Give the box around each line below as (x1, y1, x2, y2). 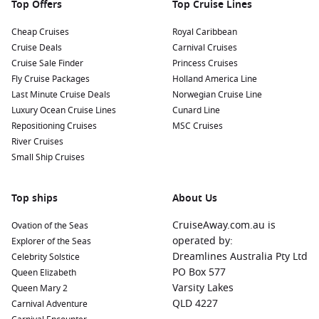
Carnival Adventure (11, 298, 88, 310)
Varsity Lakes (172, 281, 234, 296)
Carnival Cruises (172, 41, 237, 54)
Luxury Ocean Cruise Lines (11, 104, 116, 117)
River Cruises (11, 135, 63, 148)
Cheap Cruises (11, 26, 69, 38)
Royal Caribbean (172, 26, 237, 38)
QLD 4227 (172, 296, 218, 311)
